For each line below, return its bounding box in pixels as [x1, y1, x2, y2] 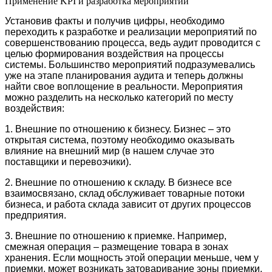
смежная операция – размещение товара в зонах [5, 241, 228, 252]
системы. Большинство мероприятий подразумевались [5, 59, 255, 70]
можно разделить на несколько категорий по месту [5, 92, 233, 103]
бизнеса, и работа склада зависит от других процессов [5, 199, 251, 209]
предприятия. [5, 209, 66, 220]
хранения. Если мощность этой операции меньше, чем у [5, 252, 259, 263]
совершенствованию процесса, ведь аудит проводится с [5, 37, 260, 48]
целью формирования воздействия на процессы [5, 48, 224, 59]
